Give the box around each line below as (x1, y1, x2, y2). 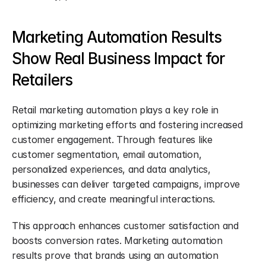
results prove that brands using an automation (12, 249, 218, 261)
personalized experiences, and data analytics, (12, 163, 211, 175)
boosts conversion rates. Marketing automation (12, 235, 223, 246)
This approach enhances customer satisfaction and (12, 220, 239, 232)
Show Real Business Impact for (12, 49, 224, 68)
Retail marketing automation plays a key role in (12, 104, 218, 116)
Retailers (12, 71, 72, 89)
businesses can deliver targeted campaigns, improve (12, 178, 240, 190)
